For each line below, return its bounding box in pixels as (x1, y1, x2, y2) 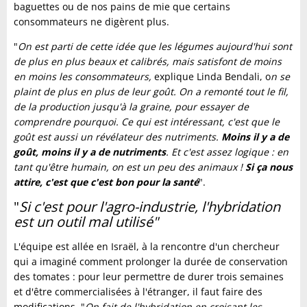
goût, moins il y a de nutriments (14, 145, 166, 159)
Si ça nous (245, 160, 293, 174)
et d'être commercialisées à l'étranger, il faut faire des (14, 285, 262, 299)
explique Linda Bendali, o (151, 70, 271, 84)
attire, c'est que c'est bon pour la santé (14, 175, 199, 189)
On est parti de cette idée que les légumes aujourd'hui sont (18, 40, 292, 53)
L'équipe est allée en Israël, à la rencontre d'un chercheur (14, 240, 280, 254)
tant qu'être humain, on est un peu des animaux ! (14, 160, 245, 174)
